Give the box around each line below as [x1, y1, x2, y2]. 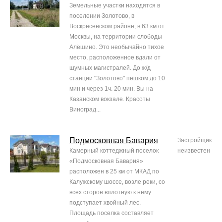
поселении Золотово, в [69, 12, 134, 20]
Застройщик [177, 137, 212, 144]
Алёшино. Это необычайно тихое [69, 44, 164, 51]
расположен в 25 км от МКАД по [69, 168, 159, 175]
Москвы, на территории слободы [69, 33, 162, 41]
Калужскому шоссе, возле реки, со [69, 178, 165, 186]
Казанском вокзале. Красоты [69, 96, 150, 103]
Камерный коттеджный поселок [69, 147, 159, 155]
